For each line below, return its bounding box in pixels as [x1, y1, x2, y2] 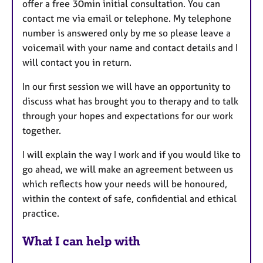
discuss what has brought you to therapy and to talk [22, 95, 238, 107]
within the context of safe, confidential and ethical [22, 193, 237, 205]
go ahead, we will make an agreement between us [22, 163, 233, 176]
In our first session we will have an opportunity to [22, 80, 231, 93]
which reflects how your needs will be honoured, [22, 178, 227, 190]
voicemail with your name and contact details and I [22, 42, 238, 54]
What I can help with [22, 234, 140, 249]
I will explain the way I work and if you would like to [22, 149, 241, 161]
